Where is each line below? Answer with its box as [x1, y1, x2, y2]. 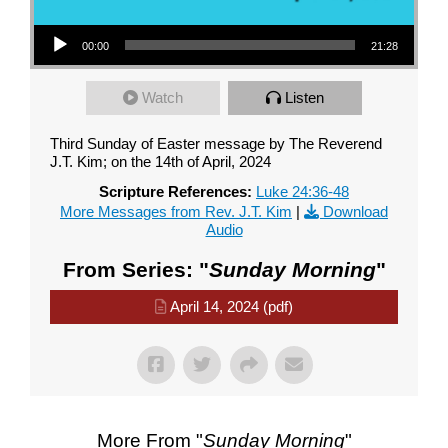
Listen [285, 88, 324, 106]
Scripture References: [99, 182, 252, 200]
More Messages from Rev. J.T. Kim [60, 202, 292, 220]
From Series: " [62, 257, 209, 281]
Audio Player [33, 13, 83, 34]
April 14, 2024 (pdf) [170, 297, 293, 315]
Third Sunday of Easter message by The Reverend [50, 134, 382, 152]
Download [323, 202, 388, 220]
